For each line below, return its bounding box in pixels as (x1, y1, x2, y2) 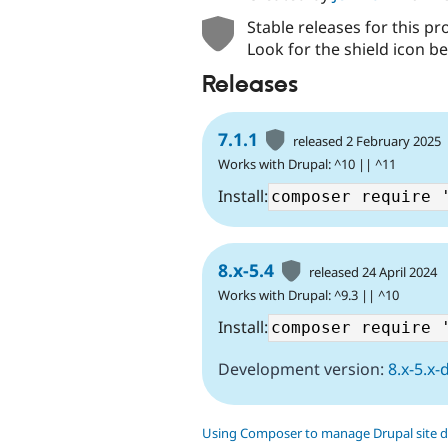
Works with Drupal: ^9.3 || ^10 (218, 286, 399, 305)
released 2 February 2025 (293, 132, 442, 151)
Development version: (218, 358, 388, 381)
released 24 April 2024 (309, 263, 438, 282)
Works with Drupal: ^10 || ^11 (218, 155, 396, 174)
